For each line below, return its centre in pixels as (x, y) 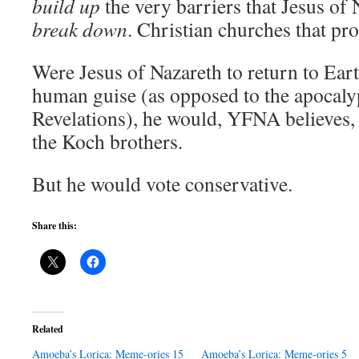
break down (80, 29)
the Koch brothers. (107, 141)
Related (48, 329)
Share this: (54, 226)
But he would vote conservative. (162, 184)
